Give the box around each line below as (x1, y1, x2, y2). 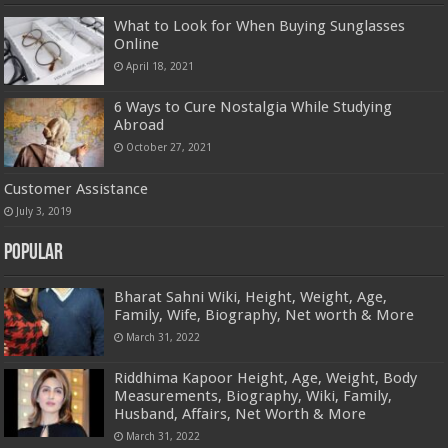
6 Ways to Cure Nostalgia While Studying (114, 98, 393, 117)
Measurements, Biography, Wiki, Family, (114, 386, 393, 405)
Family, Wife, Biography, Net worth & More (114, 305, 415, 324)
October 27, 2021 (126, 141, 213, 154)
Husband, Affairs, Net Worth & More (114, 404, 367, 423)
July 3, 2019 (16, 204, 73, 217)
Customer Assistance (4, 179, 149, 198)
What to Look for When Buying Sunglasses (114, 17, 406, 36)
